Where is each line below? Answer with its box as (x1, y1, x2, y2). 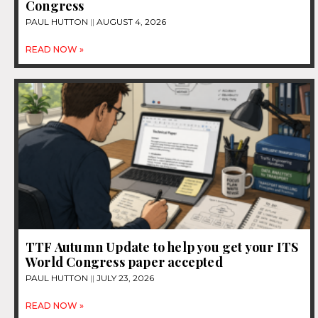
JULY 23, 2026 (94, 272, 154, 283)
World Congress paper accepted (26, 253, 223, 270)
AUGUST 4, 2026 (94, 16, 166, 28)
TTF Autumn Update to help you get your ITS (26, 238, 299, 256)
